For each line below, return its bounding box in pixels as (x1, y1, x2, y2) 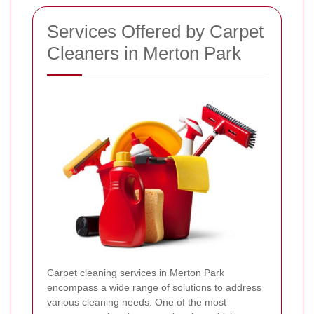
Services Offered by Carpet (47, 20, 264, 42)
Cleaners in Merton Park (47, 42, 241, 64)
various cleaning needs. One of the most (47, 296, 226, 308)
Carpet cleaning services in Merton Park (47, 266, 224, 278)
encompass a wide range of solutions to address (47, 281, 261, 293)
